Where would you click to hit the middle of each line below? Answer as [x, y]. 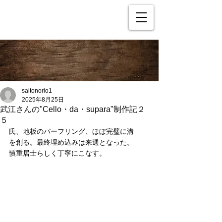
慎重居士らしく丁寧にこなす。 [57, 153]
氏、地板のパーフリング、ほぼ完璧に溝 [71, 131]
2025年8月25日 [43, 100]
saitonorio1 [37, 91]
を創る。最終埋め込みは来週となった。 [71, 142]
